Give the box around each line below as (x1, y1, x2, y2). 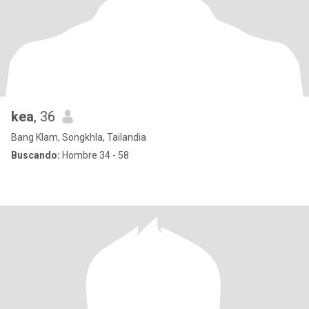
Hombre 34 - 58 (60, 150, 129, 161)
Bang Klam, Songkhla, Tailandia (11, 132, 146, 143)
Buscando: (11, 150, 60, 161)
